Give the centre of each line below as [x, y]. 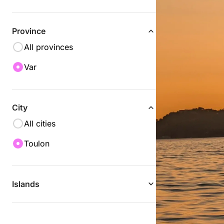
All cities [40, 123]
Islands [26, 184]
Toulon [37, 143]
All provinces [48, 47]
